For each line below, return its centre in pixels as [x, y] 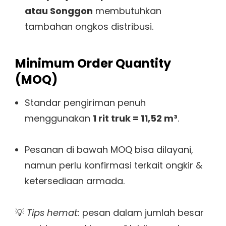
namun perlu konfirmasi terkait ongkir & [113, 165]
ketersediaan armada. [74, 181]
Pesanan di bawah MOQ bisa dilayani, [109, 150]
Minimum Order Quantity [93, 63]
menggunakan [59, 118]
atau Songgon [59, 11]
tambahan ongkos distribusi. [89, 26]
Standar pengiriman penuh [85, 102]
